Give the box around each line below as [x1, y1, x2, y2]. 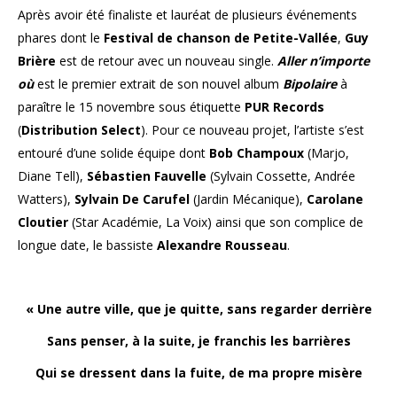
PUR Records [245, 98, 324, 116]
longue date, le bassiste [18, 237, 157, 254]
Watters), [18, 191, 74, 208]
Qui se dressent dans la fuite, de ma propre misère [35, 364, 362, 382]
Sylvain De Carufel [74, 191, 190, 208]
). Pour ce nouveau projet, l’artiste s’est [141, 121, 364, 139]
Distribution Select [21, 121, 141, 139]
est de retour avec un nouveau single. [56, 52, 277, 70]
